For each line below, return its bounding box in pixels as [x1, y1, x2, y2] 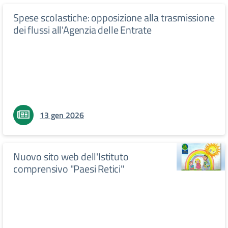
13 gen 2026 [40, 109, 84, 122]
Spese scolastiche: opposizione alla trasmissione [13, 10, 215, 26]
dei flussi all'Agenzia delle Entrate [13, 22, 152, 38]
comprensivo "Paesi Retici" [13, 161, 124, 177]
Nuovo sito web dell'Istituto [13, 149, 129, 165]
